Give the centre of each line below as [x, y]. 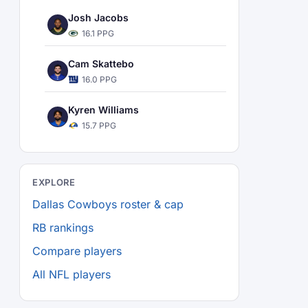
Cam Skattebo [101, 64]
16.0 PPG [99, 79]
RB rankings [63, 228]
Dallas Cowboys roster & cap [108, 204]
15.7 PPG [99, 125]
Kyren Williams [103, 110]
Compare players [77, 251]
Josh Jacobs [98, 18]
